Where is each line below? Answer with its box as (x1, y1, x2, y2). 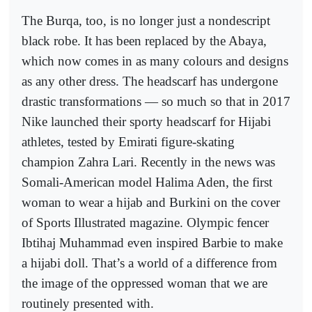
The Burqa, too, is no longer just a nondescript (22, 13, 270, 29)
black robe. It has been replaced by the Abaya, (22, 33, 267, 49)
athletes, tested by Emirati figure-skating (22, 134, 235, 150)
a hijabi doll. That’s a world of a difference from (22, 256, 277, 271)
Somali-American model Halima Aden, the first (22, 175, 272, 190)
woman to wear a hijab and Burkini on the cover (22, 195, 280, 210)
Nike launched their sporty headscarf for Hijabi (22, 114, 271, 130)
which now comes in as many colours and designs (22, 54, 288, 69)
